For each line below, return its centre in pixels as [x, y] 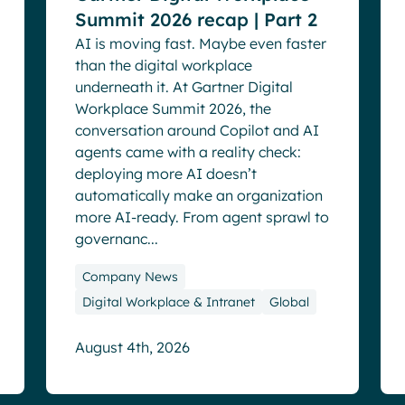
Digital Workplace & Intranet [168, 302]
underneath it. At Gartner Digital [184, 87]
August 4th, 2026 [132, 347]
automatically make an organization [198, 195]
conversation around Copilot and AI [197, 130]
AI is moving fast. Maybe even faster [200, 43]
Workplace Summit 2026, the [173, 108]
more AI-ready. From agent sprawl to [202, 217]
